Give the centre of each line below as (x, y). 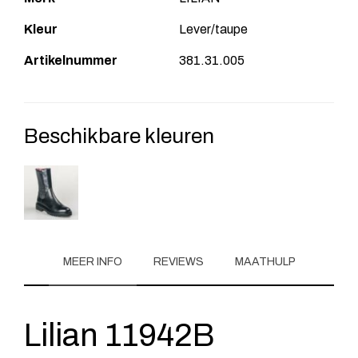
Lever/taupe (213, 29)
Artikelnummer (71, 60)
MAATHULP (265, 261)
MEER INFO (92, 261)
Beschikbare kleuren (119, 135)
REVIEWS (178, 261)
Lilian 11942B (119, 335)
